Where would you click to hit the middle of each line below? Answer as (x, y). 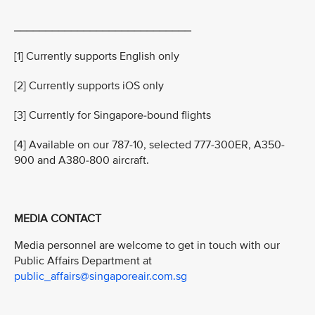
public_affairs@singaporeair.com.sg (101, 276)
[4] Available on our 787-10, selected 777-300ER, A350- (149, 145)
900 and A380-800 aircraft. (82, 161)
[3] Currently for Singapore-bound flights (112, 116)
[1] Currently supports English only (97, 57)
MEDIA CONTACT (58, 219)
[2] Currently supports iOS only (89, 86)
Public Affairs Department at (83, 261)
